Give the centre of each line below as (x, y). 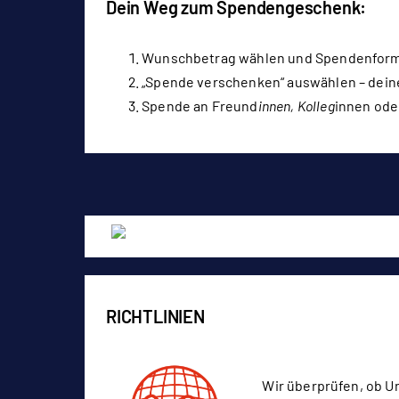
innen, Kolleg (296, 106)
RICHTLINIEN (155, 317)
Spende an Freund (200, 106)
